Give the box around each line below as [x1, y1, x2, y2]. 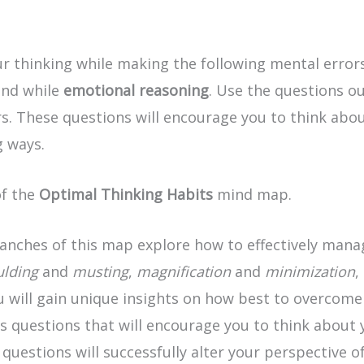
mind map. [213, 184, 292, 204]
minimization [265, 261, 355, 281]
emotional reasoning [63, 80, 209, 101]
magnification [136, 261, 231, 281]
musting [72, 261, 128, 281]
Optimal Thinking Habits [39, 184, 213, 204]
